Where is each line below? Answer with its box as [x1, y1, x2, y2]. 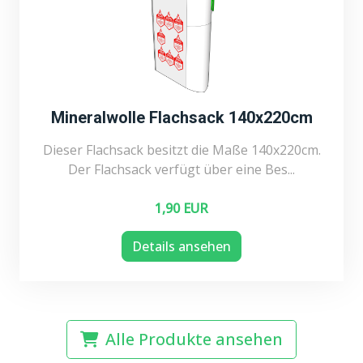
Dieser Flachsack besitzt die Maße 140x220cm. [42, 140, 321, 159]
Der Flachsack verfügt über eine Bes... [68, 160, 295, 178]
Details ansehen [132, 237, 231, 255]
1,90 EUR [155, 199, 208, 217]
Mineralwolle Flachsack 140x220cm [50, 107, 313, 127]
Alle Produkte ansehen [105, 327, 283, 350]
